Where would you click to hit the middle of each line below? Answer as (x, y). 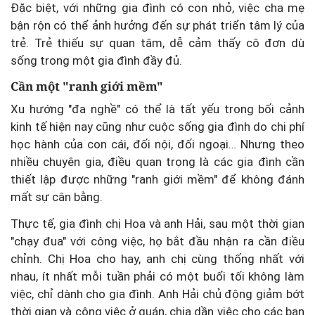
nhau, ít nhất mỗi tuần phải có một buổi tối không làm (157, 276)
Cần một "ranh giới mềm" (87, 86)
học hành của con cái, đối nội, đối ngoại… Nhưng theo (157, 144)
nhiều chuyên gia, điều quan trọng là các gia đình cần (157, 161)
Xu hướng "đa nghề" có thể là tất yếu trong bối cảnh (157, 109)
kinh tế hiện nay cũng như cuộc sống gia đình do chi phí (157, 126)
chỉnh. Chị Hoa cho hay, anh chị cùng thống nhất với (157, 258)
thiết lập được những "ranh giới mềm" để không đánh (157, 179)
